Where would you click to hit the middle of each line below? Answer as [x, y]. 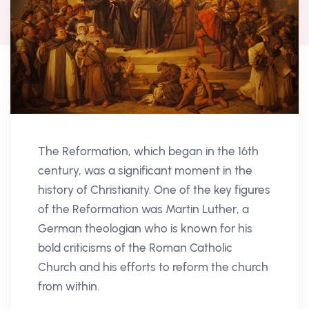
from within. [69, 286]
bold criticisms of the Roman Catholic [135, 247]
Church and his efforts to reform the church [153, 267]
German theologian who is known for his [145, 228]
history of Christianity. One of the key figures [154, 189]
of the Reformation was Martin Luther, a [143, 209]
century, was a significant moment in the [145, 170]
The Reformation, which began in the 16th [148, 151]
